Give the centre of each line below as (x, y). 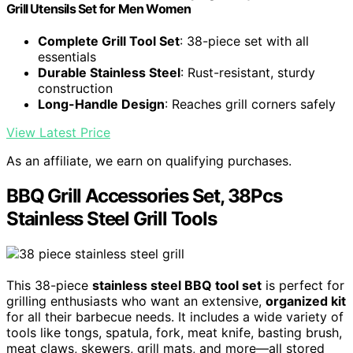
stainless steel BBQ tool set (177, 286)
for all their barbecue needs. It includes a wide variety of (175, 317)
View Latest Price (58, 133)
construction (75, 89)
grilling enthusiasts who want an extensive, (136, 301)
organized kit (306, 301)
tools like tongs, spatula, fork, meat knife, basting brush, (174, 333)
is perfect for (303, 286)
